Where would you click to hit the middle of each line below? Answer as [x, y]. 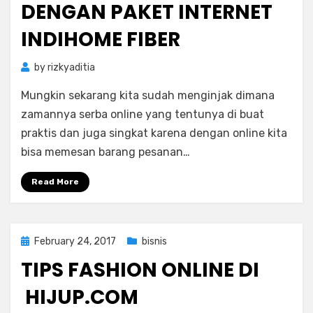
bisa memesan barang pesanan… [105, 152]
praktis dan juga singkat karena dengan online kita [154, 133]
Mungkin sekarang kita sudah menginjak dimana [148, 95]
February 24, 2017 [75, 241]
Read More [55, 182]
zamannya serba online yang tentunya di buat [143, 114]
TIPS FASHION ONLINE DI [140, 270]
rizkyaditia [71, 67]
